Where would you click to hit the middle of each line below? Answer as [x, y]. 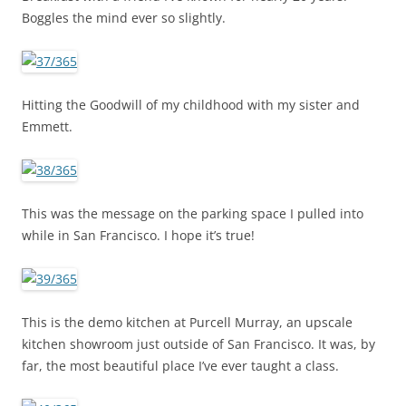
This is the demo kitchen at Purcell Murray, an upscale [187, 322]
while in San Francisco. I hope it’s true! [138, 235]
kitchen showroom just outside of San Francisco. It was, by [198, 344]
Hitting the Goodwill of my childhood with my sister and [191, 105]
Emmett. [47, 126]
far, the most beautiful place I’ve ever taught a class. [180, 366]
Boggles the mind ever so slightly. [124, 18]
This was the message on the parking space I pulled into [193, 213]
